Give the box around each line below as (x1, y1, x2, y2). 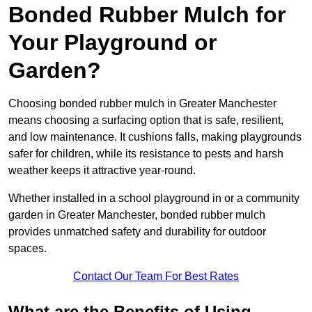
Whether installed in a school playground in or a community (8, 192, 299, 205)
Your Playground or (8, 30, 217, 56)
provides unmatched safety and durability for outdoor (8, 226, 266, 238)
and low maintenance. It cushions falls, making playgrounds (8, 131, 302, 143)
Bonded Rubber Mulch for (8, 2, 286, 28)
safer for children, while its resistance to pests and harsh (8, 148, 283, 160)
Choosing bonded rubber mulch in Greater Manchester (8, 97, 276, 110)
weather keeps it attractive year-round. (8, 164, 196, 177)
